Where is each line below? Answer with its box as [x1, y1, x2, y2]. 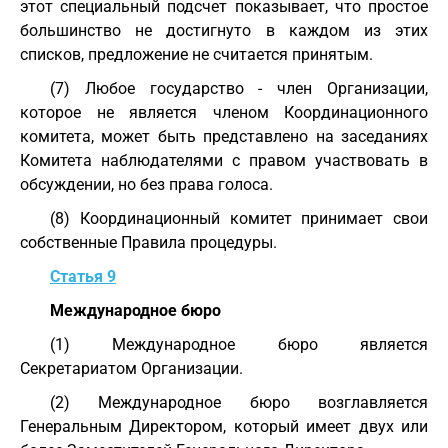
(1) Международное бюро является [50, 335, 428, 354]
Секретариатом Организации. [20, 359, 243, 378]
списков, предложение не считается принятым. [20, 45, 373, 64]
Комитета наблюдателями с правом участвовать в [20, 151, 428, 170]
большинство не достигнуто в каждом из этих [20, 21, 428, 40]
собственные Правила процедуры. [20, 233, 277, 252]
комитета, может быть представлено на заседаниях [20, 127, 428, 146]
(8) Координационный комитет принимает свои [50, 209, 428, 228]
